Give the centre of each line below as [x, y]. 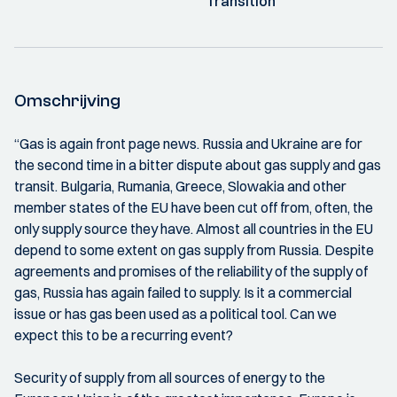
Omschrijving [67, 101]
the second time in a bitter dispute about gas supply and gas [198, 165]
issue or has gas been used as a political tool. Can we [175, 314]
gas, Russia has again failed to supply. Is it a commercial [183, 292]
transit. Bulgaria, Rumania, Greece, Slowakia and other [180, 186]
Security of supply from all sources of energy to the [170, 378]
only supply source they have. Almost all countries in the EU [194, 229]
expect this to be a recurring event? [124, 335]
